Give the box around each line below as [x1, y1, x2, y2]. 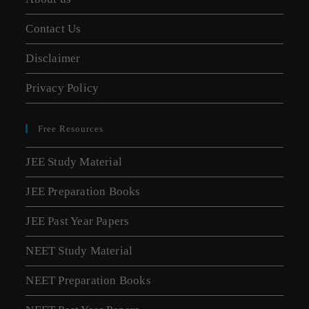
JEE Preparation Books [26, 185, 141, 199]
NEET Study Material [26, 244, 133, 258]
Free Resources [38, 123, 104, 134]
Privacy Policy [26, 81, 99, 95]
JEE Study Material [26, 155, 123, 169]
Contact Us [26, 22, 81, 36]
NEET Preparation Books [26, 274, 151, 288]
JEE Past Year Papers [26, 215, 130, 228]
